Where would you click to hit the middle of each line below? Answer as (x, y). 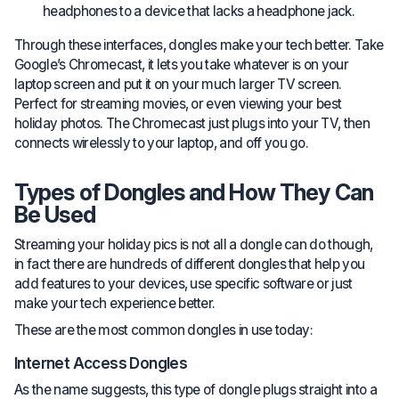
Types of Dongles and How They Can (194, 193)
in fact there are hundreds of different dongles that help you (190, 264)
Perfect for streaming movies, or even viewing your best (178, 104)
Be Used (55, 215)
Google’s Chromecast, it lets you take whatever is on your (182, 65)
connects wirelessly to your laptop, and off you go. (162, 143)
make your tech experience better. (115, 303)
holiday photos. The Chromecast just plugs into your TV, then (192, 124)
